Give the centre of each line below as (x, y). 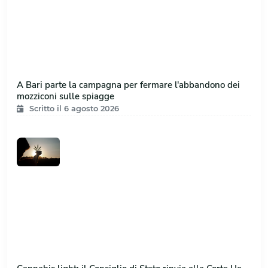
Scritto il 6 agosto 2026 (74, 108)
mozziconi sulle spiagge (66, 96)
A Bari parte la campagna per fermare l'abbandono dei (128, 85)
